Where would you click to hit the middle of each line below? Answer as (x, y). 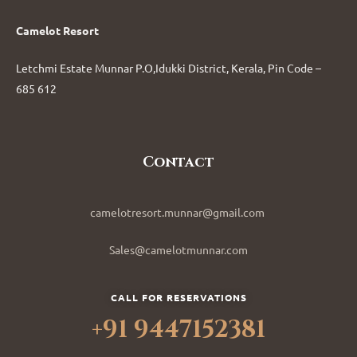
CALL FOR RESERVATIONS (178, 298)
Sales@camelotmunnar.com (178, 250)
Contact (178, 163)
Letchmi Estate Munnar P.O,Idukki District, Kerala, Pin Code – (169, 68)
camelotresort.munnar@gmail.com (178, 212)
